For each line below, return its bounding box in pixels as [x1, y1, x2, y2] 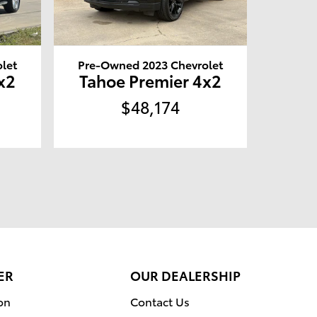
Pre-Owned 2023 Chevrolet [78, 56, 224, 73]
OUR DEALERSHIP [130, 266, 241, 284]
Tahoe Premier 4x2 [79, 69, 222, 93]
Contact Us [130, 293, 190, 310]
